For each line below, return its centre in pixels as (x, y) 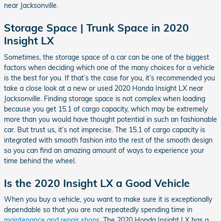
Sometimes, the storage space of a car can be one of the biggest (107, 57)
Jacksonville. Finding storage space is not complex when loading (105, 98)
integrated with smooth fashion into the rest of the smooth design (108, 140)
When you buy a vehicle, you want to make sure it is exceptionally (108, 199)
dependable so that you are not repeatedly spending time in (98, 210)
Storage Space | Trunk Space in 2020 (96, 28)
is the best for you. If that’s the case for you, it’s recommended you (110, 78)
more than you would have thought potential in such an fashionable (110, 119)
